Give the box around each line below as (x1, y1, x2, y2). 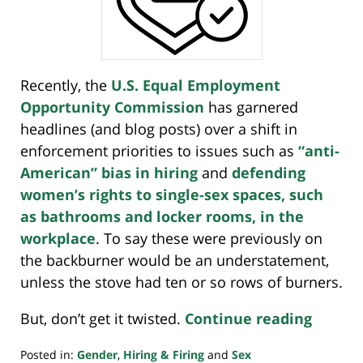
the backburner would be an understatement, (20, 250, 329, 271)
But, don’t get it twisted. (20, 309, 185, 329)
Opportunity (20, 97, 114, 117)
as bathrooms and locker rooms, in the (20, 207, 304, 227)
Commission (114, 97, 204, 117)
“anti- (298, 141, 340, 161)
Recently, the (20, 75, 111, 96)
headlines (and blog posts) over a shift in (20, 119, 297, 139)
